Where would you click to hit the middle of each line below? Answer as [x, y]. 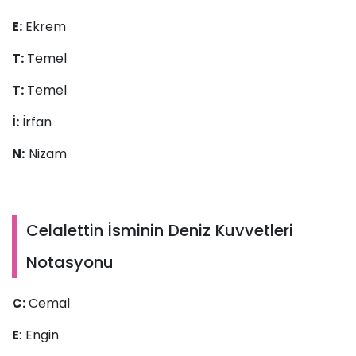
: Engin [39, 335]
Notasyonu [70, 263]
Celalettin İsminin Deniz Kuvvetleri [160, 231]
